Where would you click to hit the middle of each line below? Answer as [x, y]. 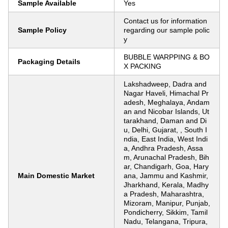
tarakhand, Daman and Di [165, 121]
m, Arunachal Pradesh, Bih [166, 157]
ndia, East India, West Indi [166, 139]
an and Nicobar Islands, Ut [166, 111]
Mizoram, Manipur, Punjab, [167, 203]
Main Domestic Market [56, 176]
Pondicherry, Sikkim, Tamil [166, 212]
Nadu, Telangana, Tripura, [166, 221]
